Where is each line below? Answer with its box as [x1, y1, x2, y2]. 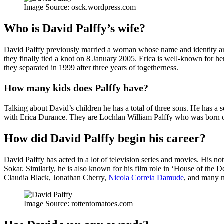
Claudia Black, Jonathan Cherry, [4, 173, 108, 182]
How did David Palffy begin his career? [4, 132, 206, 145]
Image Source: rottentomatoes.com [24, 199, 133, 208]
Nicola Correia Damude [108, 173, 184, 182]
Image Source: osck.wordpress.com [24, 3, 136, 12]
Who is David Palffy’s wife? [4, 22, 145, 35]
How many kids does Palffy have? [4, 82, 148, 94]
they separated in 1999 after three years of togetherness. [4, 63, 178, 72]
